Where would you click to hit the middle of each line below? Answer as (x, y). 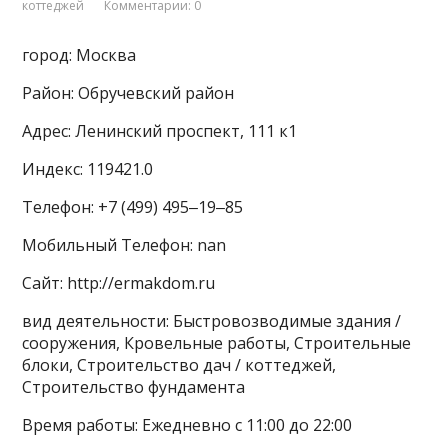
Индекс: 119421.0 (88, 169)
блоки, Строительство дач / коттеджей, (179, 365)
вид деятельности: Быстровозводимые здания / (212, 321)
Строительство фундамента (134, 387)
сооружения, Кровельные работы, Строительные (217, 343)
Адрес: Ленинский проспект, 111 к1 (160, 131)
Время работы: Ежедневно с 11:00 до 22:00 (187, 425)
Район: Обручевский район (128, 93)
